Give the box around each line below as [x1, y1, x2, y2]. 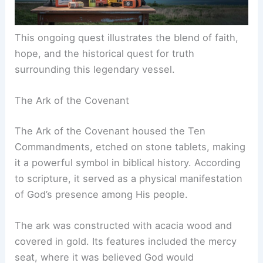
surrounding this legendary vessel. [15, 109, 176, 122]
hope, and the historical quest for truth [15, 93, 195, 106]
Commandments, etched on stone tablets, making [15, 187, 246, 199]
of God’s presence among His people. [15, 234, 188, 247]
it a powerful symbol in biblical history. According [15, 203, 241, 215]
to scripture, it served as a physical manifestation [15, 218, 243, 231]
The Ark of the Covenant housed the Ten [15, 171, 206, 183]
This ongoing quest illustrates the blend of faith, [15, 77, 239, 90]
